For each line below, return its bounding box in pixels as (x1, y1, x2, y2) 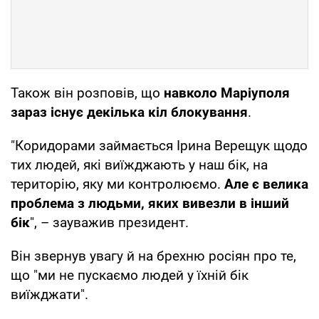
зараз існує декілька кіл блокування (11, 103, 248, 120)
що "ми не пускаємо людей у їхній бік (11, 266, 249, 283)
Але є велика (224, 175, 308, 192)
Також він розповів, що (11, 84, 164, 101)
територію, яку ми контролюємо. (11, 175, 224, 192)
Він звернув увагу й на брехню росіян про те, (11, 247, 296, 264)
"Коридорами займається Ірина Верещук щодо (11, 137, 308, 154)
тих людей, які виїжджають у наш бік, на (11, 156, 268, 173)
